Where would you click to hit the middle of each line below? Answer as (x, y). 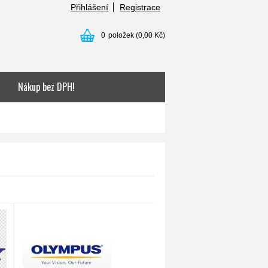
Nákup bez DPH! (46, 87)
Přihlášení (89, 7)
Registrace (140, 7)
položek (121, 35)
